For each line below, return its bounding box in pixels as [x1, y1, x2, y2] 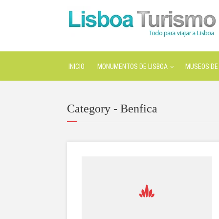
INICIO [68, 63, 85, 70]
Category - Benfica [67, 102, 157, 115]
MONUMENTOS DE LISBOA [97, 63, 168, 70]
